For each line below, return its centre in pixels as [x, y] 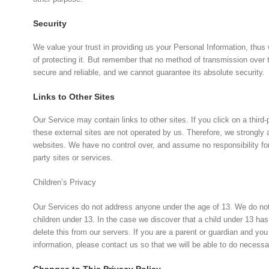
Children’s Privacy [65, 183]
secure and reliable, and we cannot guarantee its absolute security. [149, 72]
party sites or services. [73, 158]
